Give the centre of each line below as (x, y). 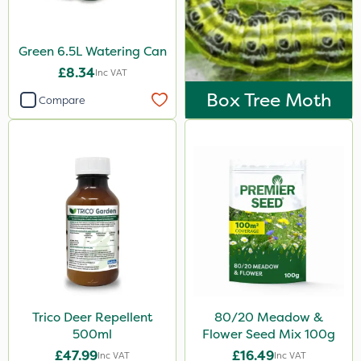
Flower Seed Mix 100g (269, 334)
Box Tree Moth (269, 100)
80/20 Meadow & (269, 317)
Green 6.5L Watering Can (92, 51)
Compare (62, 100)
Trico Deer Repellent (92, 317)
